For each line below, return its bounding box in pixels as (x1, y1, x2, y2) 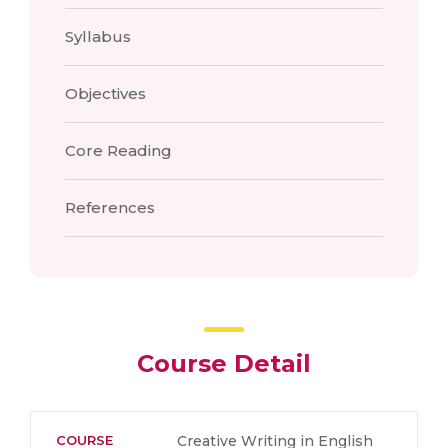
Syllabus (65, 27, 131, 46)
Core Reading (65, 141, 172, 160)
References (65, 198, 155, 217)
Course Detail (137, 349, 311, 378)
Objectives (65, 84, 146, 103)
